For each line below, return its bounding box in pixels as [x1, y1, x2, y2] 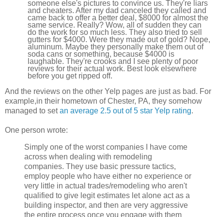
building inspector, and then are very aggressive [24, 201, 188, 210]
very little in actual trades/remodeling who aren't [24, 182, 187, 190]
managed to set [5, 106, 60, 115]
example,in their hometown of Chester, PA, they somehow [5, 96, 202, 105]
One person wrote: [5, 125, 68, 134]
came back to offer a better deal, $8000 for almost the [28, 13, 209, 22]
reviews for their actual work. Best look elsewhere [28, 64, 197, 73]
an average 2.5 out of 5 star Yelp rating [60, 106, 191, 115]
